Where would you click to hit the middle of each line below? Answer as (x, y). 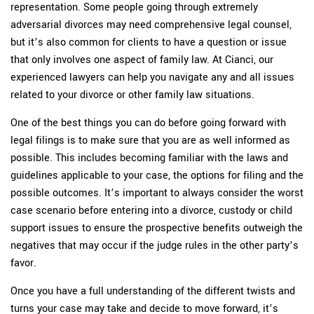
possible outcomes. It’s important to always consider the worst (157, 192)
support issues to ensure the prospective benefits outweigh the (157, 227)
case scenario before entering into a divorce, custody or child (151, 210)
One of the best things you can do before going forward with (148, 122)
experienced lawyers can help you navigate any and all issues (152, 77)
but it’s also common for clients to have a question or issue (149, 42)
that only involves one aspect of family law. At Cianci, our (142, 59)
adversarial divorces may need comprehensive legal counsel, (151, 24)
